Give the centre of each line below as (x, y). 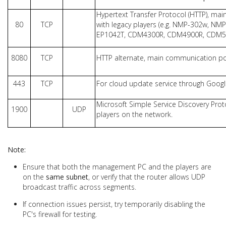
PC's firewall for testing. (60, 214)
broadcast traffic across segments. (79, 187)
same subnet (67, 177)
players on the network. (134, 114)
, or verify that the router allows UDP (147, 177)
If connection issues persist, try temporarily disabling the (114, 204)
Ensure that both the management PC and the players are (117, 166)
